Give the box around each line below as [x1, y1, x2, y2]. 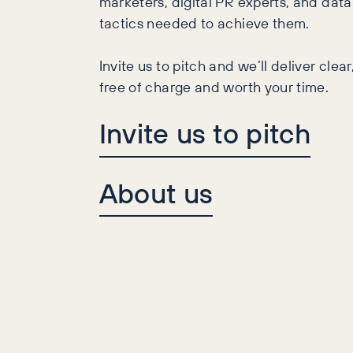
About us [98, 172, 214, 213]
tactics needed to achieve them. [98, 13, 310, 34]
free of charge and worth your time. [98, 76, 329, 98]
